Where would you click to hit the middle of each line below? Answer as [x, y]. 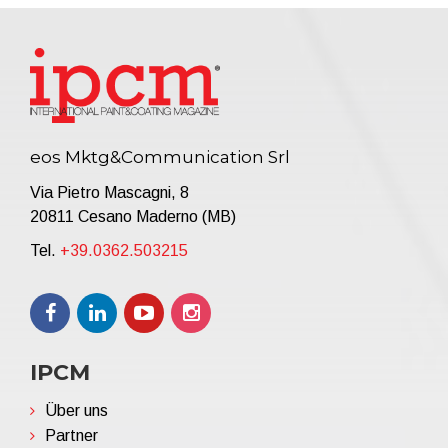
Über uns [76, 410]
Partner [71, 435]
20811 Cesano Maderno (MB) [133, 216]
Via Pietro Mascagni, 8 [109, 192]
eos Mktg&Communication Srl [160, 156]
